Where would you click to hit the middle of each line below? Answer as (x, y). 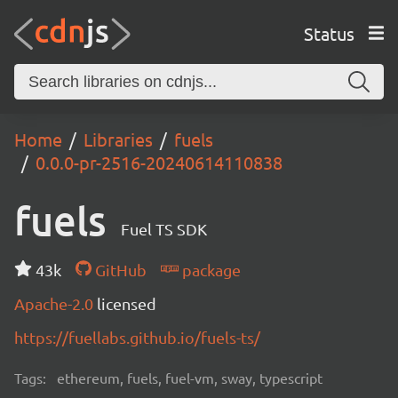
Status (329, 33)
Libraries (118, 139)
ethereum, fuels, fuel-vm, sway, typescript (190, 378)
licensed (127, 303)
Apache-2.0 (56, 303)
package (209, 270)
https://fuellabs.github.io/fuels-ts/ (137, 337)
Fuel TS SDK (164, 229)
